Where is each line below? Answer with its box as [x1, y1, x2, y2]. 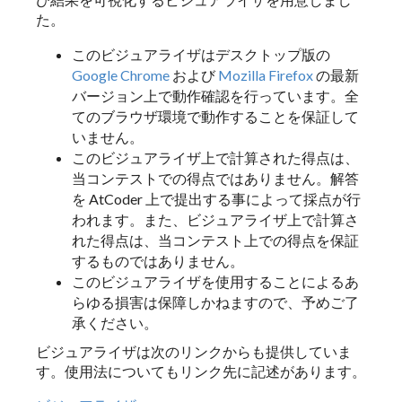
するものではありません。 [72, 251, 244, 269]
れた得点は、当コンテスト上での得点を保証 [72, 231, 359, 249]
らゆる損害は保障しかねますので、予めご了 [72, 293, 359, 310]
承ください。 [72, 313, 158, 331]
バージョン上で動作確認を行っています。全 [72, 86, 359, 104]
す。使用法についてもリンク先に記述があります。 [36, 362, 366, 380]
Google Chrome [72, 66, 170, 83]
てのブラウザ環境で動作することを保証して [72, 107, 359, 125]
